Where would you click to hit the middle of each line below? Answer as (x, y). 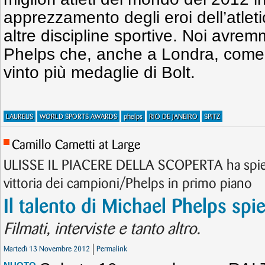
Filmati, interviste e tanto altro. (102, 230)
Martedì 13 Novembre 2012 (47, 249)
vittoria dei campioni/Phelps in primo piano (128, 184)
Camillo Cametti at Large (76, 145)
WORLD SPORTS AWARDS (78, 117)
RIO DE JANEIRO (173, 117)
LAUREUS (20, 117)
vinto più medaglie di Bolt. (99, 72)
